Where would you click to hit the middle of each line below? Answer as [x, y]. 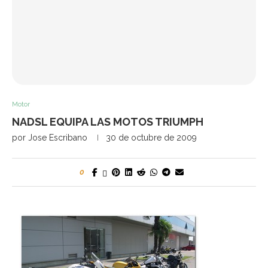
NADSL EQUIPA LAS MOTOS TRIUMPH [108, 122]
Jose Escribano [58, 138]
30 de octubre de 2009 [151, 138]
